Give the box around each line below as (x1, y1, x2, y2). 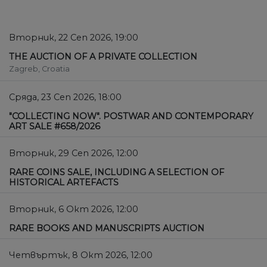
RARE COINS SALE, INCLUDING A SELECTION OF (9, 167, 224, 178)
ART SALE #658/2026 (9, 121, 100, 132)
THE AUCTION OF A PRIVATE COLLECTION (9, 51, 197, 63)
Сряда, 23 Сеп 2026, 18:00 (9, 92, 122, 103)
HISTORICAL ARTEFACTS (9, 177, 119, 188)
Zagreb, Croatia (9, 64, 70, 74)
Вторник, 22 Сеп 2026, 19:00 (9, 32, 138, 44)
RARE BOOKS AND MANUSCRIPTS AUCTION (9, 223, 204, 234)
